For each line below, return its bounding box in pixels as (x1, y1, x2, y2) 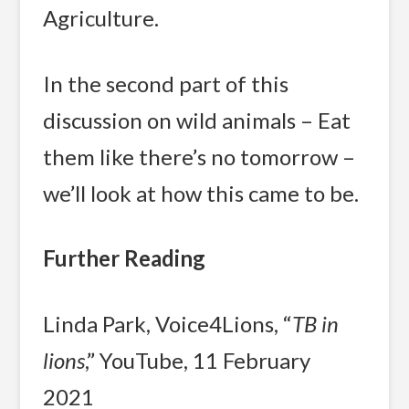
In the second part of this (43, 69, 289, 97)
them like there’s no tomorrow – (43, 142, 356, 170)
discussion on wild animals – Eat (43, 106, 351, 133)
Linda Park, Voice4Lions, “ (43, 309, 293, 337)
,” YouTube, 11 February (85, 346, 311, 373)
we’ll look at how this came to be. (43, 179, 360, 206)
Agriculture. (43, 5, 160, 32)
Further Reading (43, 245, 206, 272)
